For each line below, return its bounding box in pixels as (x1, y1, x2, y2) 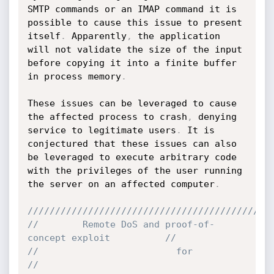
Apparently (65, 31, 127, 42)
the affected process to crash (27, 111, 187, 122)
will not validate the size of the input (27, 44, 242, 55)
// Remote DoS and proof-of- (27, 219, 215, 230)
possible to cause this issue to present (27, 17, 242, 28)
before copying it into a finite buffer (27, 57, 237, 68)
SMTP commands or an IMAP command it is (27, 4, 237, 15)
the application (131, 31, 220, 42)
